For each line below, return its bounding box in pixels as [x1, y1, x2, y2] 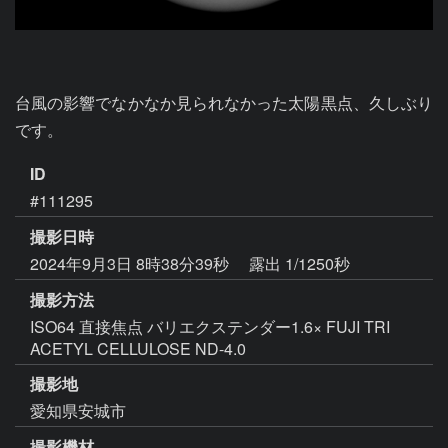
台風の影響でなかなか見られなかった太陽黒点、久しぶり [15, 91, 433, 114]
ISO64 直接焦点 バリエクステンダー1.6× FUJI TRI [30, 314, 390, 338]
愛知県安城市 [30, 399, 126, 423]
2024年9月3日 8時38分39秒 [30, 251, 233, 275]
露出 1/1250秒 [249, 251, 350, 275]
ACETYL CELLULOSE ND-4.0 [30, 336, 246, 360]
